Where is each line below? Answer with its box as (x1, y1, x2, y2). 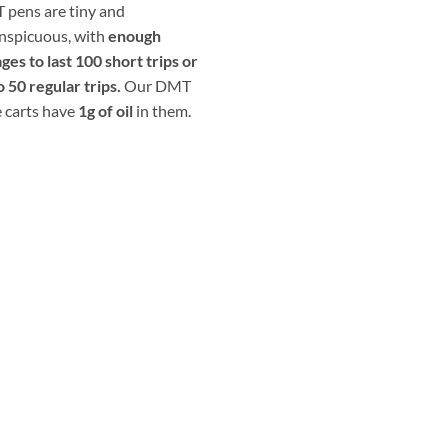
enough (108, 25, 161, 45)
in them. (133, 100, 191, 120)
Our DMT (121, 75, 191, 95)
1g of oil (78, 100, 133, 120)
